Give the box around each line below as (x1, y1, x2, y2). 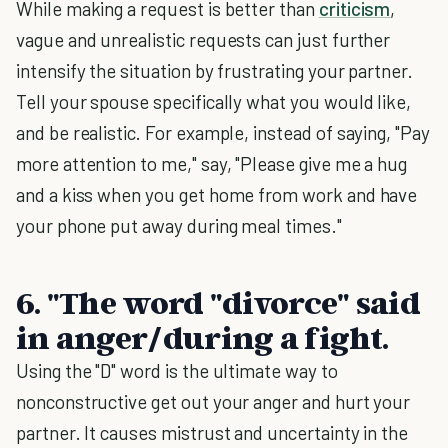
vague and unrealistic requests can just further (16, 28, 391, 51)
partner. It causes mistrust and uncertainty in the (16, 421, 409, 444)
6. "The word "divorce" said (16, 283, 420, 321)
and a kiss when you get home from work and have (16, 183, 418, 206)
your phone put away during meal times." (16, 214, 342, 237)
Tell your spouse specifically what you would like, (16, 90, 412, 113)
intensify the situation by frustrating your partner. (16, 59, 414, 82)
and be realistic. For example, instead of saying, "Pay (16, 121, 430, 144)
